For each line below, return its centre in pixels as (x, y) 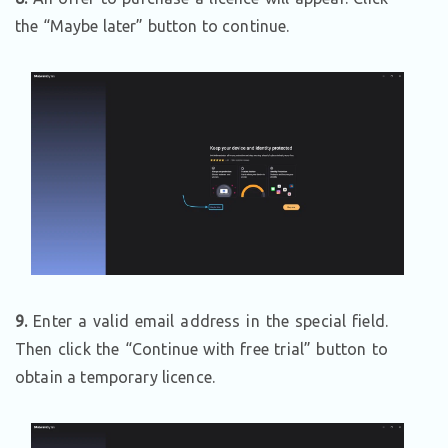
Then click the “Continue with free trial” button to (201, 349)
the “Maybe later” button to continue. (152, 26)
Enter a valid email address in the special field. (207, 321)
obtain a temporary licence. (115, 377)
